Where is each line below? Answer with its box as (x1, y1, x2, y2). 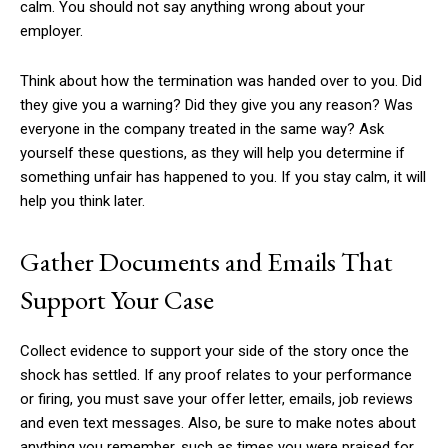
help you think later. (20, 192, 145, 210)
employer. (20, 22, 83, 40)
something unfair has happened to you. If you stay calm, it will (20, 168, 426, 186)
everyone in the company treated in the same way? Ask (20, 120, 384, 138)
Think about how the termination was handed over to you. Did (20, 72, 422, 90)
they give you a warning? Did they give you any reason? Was (20, 96, 413, 114)
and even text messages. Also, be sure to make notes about (20, 414, 416, 432)
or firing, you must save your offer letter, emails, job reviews (20, 390, 413, 408)
